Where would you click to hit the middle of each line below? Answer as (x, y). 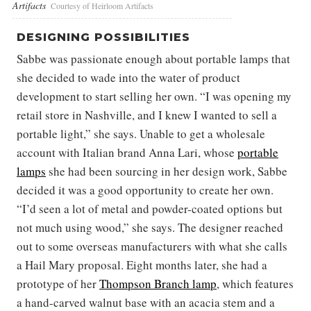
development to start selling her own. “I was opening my (154, 96)
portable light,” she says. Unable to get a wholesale (141, 134)
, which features (255, 284)
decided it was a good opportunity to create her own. (145, 190)
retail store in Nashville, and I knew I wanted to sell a (147, 115)
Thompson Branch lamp (158, 284)
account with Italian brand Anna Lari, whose (127, 153)
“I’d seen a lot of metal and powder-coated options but (150, 209)
